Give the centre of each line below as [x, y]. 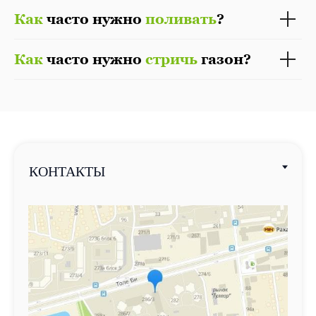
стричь [171, 59]
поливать [181, 19]
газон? [224, 59]
